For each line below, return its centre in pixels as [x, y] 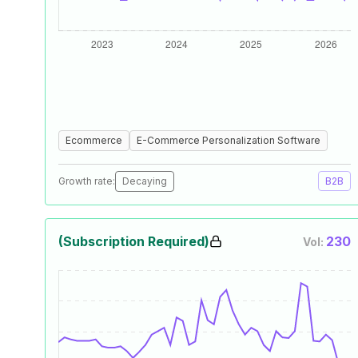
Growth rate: [87, 181]
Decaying [145, 181]
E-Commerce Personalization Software [229, 140]
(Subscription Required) [134, 241]
